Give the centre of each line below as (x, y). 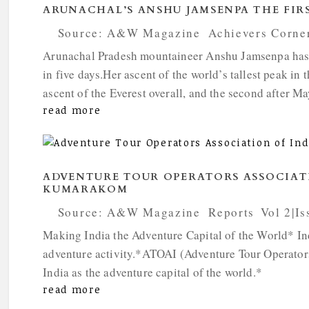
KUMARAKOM (86, 190)
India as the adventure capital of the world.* (152, 272)
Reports (232, 212)
